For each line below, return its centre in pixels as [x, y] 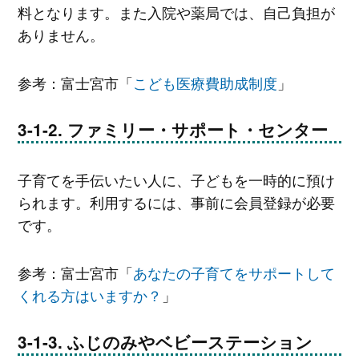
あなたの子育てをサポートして [234, 272]
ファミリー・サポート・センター [197, 130]
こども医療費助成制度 [205, 82]
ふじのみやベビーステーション [190, 342]
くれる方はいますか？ [89, 294]
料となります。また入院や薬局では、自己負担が [176, 12]
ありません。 [61, 35]
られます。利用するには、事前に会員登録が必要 [176, 202]
